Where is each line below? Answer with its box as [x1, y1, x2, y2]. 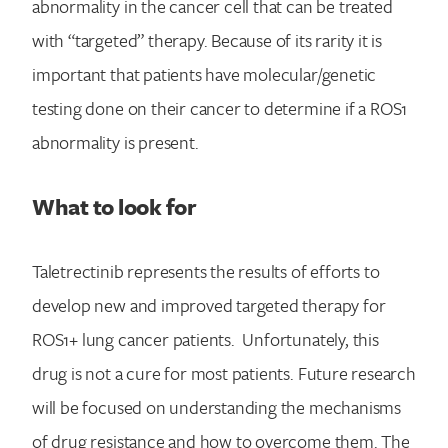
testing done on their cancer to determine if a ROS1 [32, 95, 408, 122]
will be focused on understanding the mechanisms [32, 393, 401, 420]
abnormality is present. [32, 129, 199, 156]
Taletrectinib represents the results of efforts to [32, 257, 380, 284]
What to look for [32, 190, 197, 224]
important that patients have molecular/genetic [32, 61, 377, 88]
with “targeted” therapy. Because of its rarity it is [32, 27, 383, 54]
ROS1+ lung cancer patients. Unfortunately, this [32, 325, 379, 352]
